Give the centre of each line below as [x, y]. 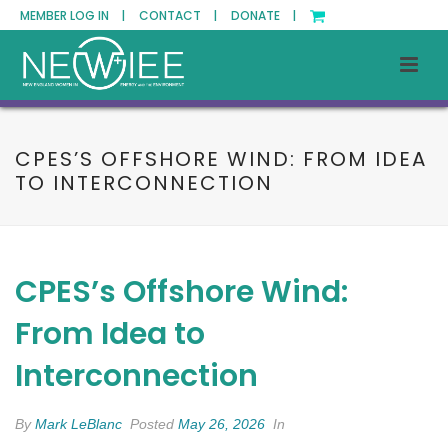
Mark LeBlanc [78, 424]
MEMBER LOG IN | [72, 15]
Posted [152, 424]
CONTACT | [178, 15]
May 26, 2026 [221, 424]
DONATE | [263, 15]
